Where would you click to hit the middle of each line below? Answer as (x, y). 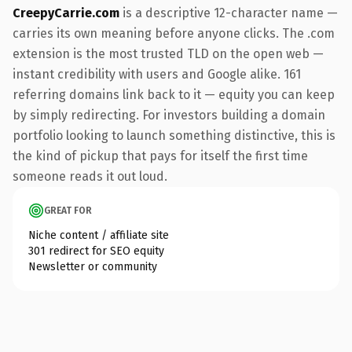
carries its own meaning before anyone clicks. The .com (174, 33)
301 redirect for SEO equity (96, 251)
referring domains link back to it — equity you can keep (174, 94)
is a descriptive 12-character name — (229, 13)
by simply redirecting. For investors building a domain (169, 115)
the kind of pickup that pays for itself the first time (160, 156)
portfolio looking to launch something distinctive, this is (174, 135)
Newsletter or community (93, 266)
